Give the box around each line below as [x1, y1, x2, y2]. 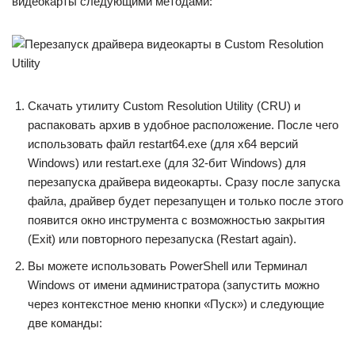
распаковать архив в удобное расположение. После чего [28, 118, 338, 132]
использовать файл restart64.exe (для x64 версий [28, 137, 298, 151]
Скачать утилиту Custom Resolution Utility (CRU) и [28, 99, 300, 113]
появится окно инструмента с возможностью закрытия [28, 213, 325, 227]
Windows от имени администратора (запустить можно [28, 278, 319, 292]
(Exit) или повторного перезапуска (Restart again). [28, 232, 296, 246]
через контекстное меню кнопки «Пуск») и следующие [28, 297, 324, 311]
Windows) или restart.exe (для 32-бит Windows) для [28, 156, 306, 170]
